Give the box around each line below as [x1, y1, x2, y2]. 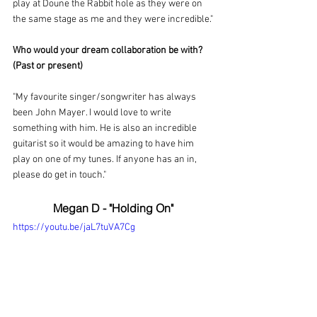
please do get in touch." [13, 168, 106, 181]
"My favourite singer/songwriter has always [13, 91, 198, 103]
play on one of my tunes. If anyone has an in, [13, 153, 199, 166]
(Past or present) [13, 59, 83, 72]
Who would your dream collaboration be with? [13, 44, 204, 57]
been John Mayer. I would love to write [13, 106, 173, 119]
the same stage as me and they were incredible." [13, 13, 213, 25]
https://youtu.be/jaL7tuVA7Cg [13, 221, 135, 234]
